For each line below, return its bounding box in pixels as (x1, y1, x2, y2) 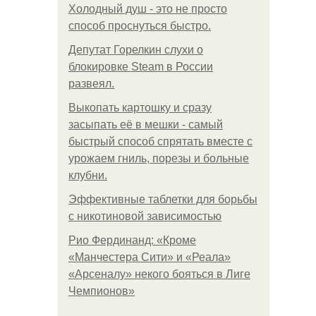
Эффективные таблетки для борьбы (68, 193, 257, 205)
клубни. (68, 169, 107, 181)
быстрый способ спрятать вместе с (68, 135, 253, 147)
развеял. (68, 78, 114, 90)
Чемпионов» (68, 285, 135, 297)
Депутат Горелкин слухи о (68, 44, 203, 56)
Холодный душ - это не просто (68, 3, 227, 15)
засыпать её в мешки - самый (68, 119, 223, 130)
